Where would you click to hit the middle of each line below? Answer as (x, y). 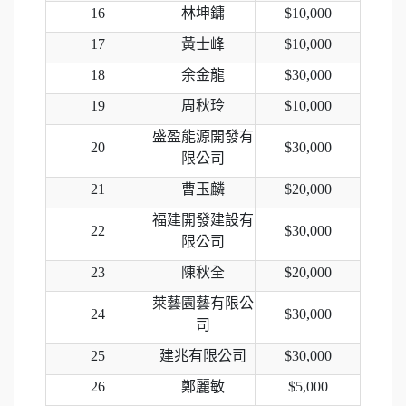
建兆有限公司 (203, 355)
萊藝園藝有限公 (203, 303)
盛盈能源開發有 (203, 136)
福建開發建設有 (203, 219)
